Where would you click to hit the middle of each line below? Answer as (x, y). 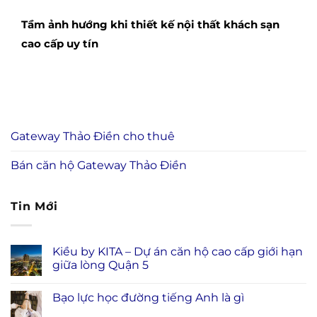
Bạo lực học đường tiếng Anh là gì (148, 297)
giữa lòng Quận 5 (100, 265)
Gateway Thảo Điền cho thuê (93, 137)
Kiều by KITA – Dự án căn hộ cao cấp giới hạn (178, 251)
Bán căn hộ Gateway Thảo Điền (99, 166)
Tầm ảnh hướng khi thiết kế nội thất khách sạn (150, 25)
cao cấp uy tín (60, 44)
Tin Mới (34, 207)
